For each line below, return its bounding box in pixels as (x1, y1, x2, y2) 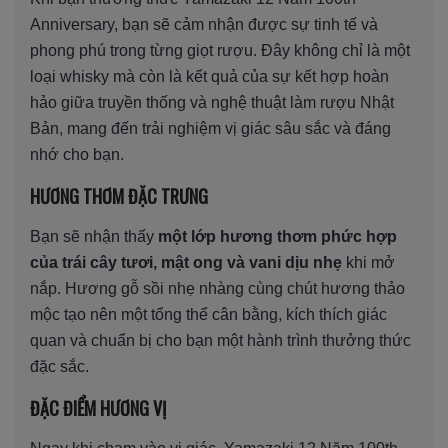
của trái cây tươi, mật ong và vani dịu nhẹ (30, 253, 342, 271)
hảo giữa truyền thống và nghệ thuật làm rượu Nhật (30, 93, 394, 111)
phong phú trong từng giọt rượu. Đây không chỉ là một (30, 41, 410, 59)
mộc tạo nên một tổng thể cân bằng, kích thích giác (30, 305, 387, 323)
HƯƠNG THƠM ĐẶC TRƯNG (30, 182, 208, 209)
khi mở (342, 253, 395, 271)
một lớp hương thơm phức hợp (158, 227, 397, 245)
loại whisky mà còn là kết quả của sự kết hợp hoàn (30, 67, 389, 85)
